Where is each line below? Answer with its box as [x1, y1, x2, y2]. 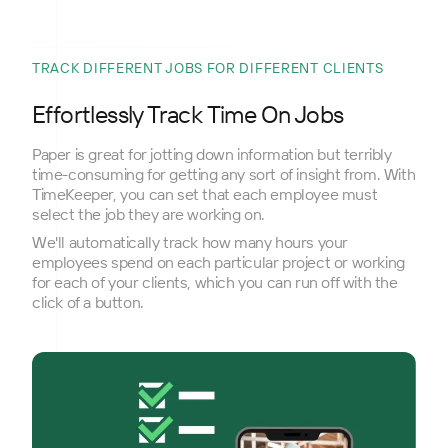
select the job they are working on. [32, 204, 266, 225]
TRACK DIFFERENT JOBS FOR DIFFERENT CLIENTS [32, 59, 384, 78]
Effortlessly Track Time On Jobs [32, 99, 344, 130]
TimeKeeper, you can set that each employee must [32, 184, 378, 205]
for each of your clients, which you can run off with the [32, 272, 398, 293]
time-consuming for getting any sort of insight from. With [32, 164, 416, 185]
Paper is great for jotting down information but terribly [32, 144, 392, 165]
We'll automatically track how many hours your [32, 232, 349, 253]
